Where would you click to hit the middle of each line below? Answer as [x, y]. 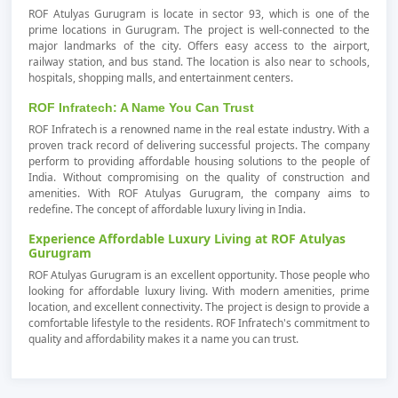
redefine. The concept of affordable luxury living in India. [167, 209]
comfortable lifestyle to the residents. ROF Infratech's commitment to [199, 322]
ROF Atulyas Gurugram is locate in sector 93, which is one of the [199, 13]
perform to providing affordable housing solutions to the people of [199, 161]
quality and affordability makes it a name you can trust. [164, 338]
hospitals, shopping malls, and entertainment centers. [161, 77]
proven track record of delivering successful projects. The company [199, 145]
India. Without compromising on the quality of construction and [199, 177]
